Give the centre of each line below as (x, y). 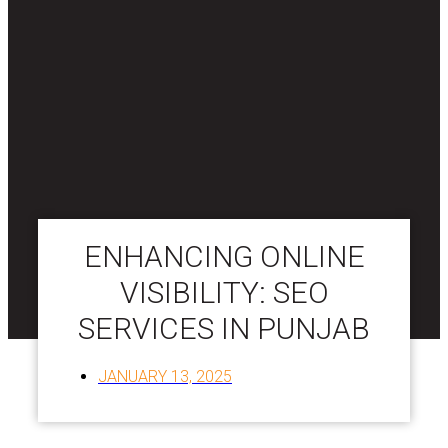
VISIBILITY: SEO (224, 292)
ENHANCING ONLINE (224, 256)
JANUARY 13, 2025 (165, 376)
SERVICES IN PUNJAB (224, 328)
